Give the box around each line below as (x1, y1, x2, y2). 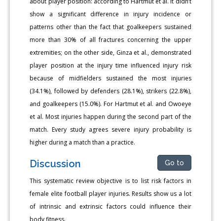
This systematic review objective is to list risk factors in (30, 177, 191, 185)
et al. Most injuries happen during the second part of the (30, 112, 191, 121)
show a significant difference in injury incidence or (30, 10, 191, 19)
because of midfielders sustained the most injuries (30, 74, 191, 83)
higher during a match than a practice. (30, 138, 136, 147)
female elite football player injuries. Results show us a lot (30, 189, 191, 198)
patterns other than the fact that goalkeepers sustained (30, 23, 191, 32)
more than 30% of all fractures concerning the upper (30, 36, 191, 44)
